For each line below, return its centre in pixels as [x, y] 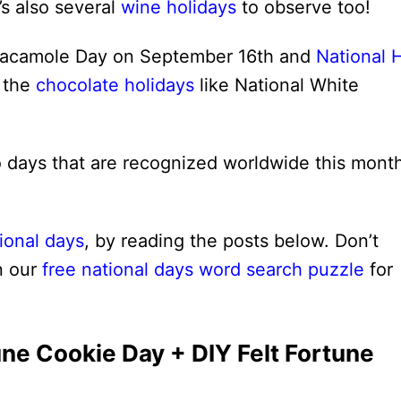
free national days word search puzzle [203, 269]
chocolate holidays [115, 85]
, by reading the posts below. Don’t [231, 241]
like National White [277, 85]
